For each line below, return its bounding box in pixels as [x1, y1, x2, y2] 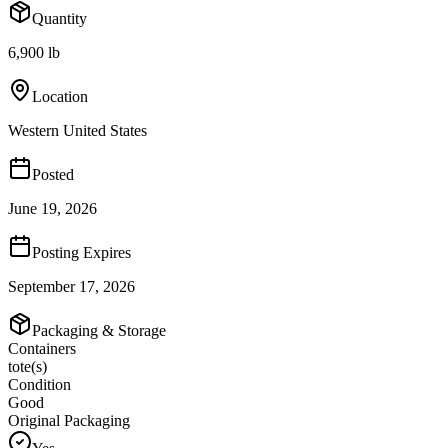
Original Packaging [8, 411, 130, 429]
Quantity [32, 9, 87, 27]
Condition [8, 375, 71, 393]
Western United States [8, 121, 147, 139]
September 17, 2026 [8, 277, 135, 295]
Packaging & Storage [32, 321, 166, 339]
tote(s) [8, 357, 47, 375]
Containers [8, 339, 76, 357]
